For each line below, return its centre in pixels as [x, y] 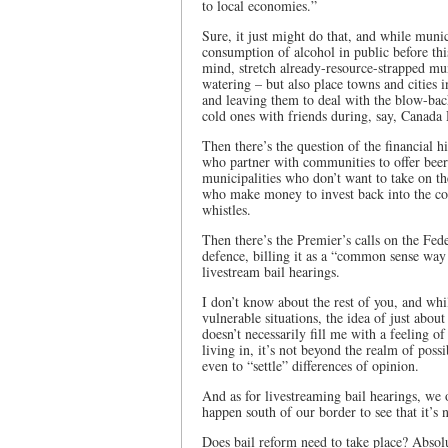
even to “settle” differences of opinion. [310, 365]
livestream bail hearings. [271, 271]
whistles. [226, 209]
